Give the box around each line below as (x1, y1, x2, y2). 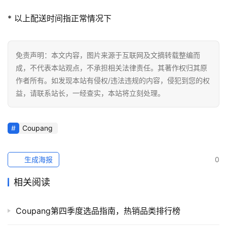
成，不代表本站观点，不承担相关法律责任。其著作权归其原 (16, 63, 207, 72)
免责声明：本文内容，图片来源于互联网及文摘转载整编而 (16, 50, 200, 59)
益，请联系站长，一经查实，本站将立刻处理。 (16, 88, 165, 97)
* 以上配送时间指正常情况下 (8, 13, 111, 23)
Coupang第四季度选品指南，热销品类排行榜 (16, 205, 180, 216)
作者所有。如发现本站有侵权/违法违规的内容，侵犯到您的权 (16, 75, 210, 85)
